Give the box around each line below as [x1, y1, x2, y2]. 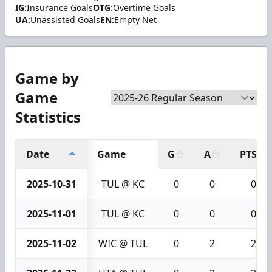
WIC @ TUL [98, 237, 148, 251]
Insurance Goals [27, 2, 93, 14]
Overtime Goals [113, 2, 175, 14]
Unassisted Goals [30, 14, 100, 26]
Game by [15, 68, 79, 89]
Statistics [15, 107, 81, 127]
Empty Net [114, 14, 157, 26]
